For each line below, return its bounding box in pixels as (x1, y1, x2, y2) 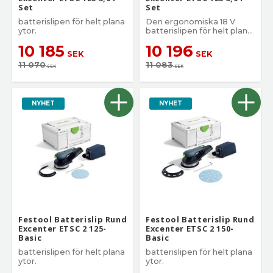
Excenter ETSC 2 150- (146, 223, 234, 235)
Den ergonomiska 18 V (146, 17, 235, 27)
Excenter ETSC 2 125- (18, 223, 107, 235)
